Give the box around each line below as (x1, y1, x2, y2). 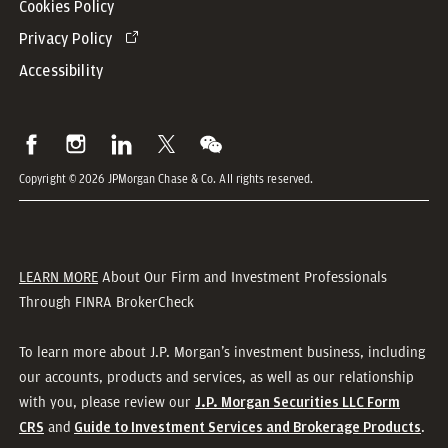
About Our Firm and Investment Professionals (98, 267, 387, 286)
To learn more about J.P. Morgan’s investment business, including (19, 342, 425, 361)
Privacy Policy (19, 30, 113, 47)
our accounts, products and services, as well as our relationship (19, 367, 414, 386)
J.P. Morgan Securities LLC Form (195, 394, 400, 410)
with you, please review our (19, 392, 195, 411)
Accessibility (19, 62, 104, 79)
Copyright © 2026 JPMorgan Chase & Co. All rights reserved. (19, 170, 314, 186)
